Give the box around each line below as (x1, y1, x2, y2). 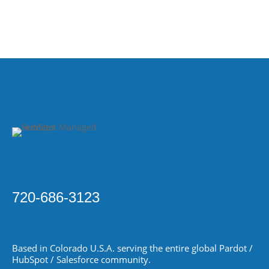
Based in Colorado (12, 242, 90, 254)
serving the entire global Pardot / (117, 242, 253, 254)
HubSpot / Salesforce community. (12, 253, 151, 265)
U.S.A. (90, 242, 117, 254)
